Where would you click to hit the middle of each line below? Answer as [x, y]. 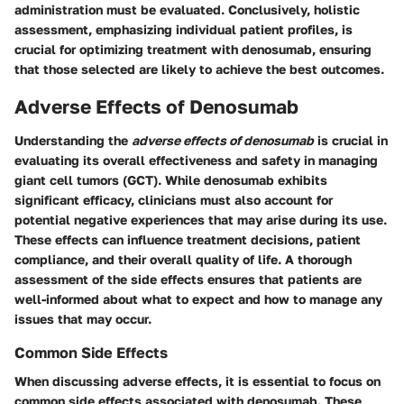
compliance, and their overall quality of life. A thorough [183, 259]
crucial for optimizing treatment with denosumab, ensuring [193, 49]
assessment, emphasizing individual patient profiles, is [184, 29]
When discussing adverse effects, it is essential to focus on [197, 381]
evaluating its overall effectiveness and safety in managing [196, 160]
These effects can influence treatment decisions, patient [188, 239]
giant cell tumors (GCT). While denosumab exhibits [171, 180]
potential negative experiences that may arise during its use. [201, 220]
